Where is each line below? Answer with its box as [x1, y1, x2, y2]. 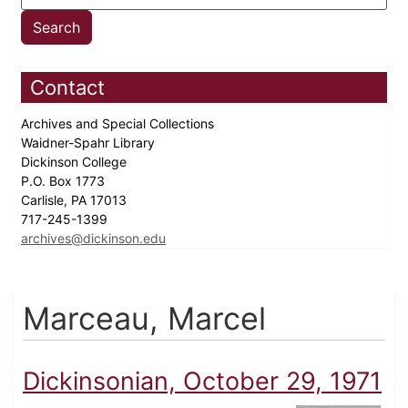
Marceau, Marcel [23, 300, 266, 338]
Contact [30, 76, 105, 100]
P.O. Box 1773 [21, 173, 108, 189]
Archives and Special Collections [21, 116, 218, 132]
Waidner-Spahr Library [21, 135, 158, 151]
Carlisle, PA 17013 [21, 192, 130, 209]
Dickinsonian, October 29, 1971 [23, 366, 382, 397]
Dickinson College [21, 154, 130, 170]
